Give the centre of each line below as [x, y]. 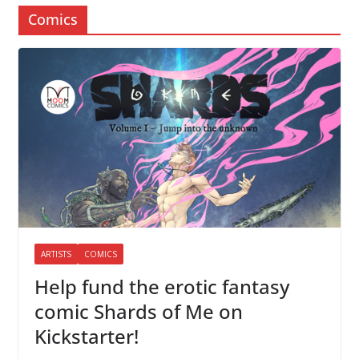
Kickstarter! [86, 336]
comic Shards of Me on [138, 311]
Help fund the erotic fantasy [161, 286]
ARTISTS [56, 254]
